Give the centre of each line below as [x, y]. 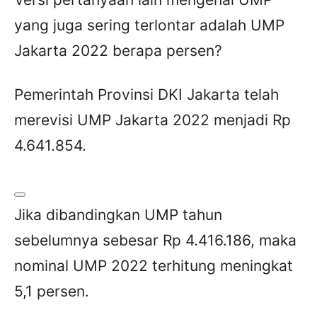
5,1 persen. [52, 291]
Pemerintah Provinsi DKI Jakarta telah [146, 94]
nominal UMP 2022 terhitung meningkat [154, 265]
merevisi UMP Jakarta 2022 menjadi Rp [152, 120]
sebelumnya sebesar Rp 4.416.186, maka [155, 240]
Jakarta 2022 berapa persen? [118, 50]
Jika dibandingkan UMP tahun [118, 214]
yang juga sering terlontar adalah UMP [149, 25]
